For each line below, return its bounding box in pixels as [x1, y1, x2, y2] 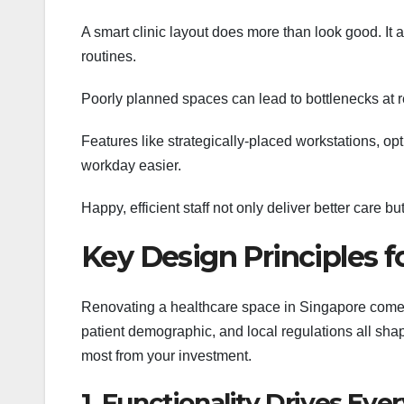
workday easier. [81, 157, 181, 173]
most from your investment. [81, 348, 252, 364]
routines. [81, 48, 136, 64]
